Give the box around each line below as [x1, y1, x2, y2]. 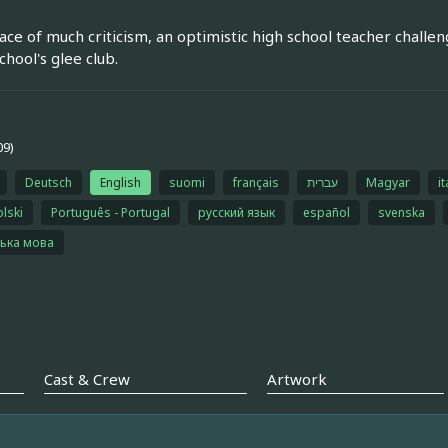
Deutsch [24, 173, 72, 191]
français [232, 173, 279, 191]
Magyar [365, 173, 410, 191]
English [99, 173, 141, 191]
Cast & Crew [43, 369, 130, 390]
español [302, 203, 350, 221]
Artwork [266, 369, 327, 390]
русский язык [197, 203, 275, 221]
